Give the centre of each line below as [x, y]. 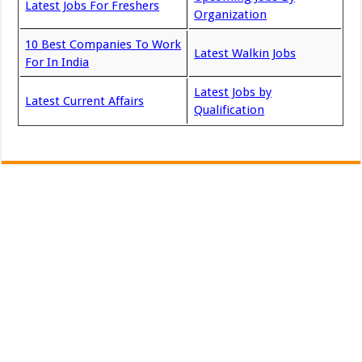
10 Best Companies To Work [103, 44]
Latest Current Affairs [85, 101]
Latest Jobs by [233, 92]
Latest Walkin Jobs [245, 53]
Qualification [229, 110]
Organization [231, 15]
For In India [57, 62]
